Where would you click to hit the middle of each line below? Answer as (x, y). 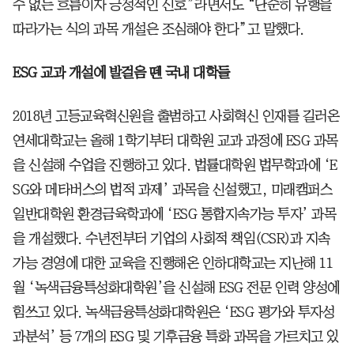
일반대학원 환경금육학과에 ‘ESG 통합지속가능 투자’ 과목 (174, 215)
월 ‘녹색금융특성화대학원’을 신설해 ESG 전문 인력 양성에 (176, 288)
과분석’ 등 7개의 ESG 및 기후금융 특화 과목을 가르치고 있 (176, 337)
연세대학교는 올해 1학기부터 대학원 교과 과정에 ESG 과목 (175, 141)
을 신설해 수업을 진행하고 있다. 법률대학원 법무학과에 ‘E (175, 166)
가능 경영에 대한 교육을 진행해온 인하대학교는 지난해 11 (173, 264)
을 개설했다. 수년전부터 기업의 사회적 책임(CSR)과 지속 (171, 239)
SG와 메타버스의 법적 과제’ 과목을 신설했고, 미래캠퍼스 (172, 190)
